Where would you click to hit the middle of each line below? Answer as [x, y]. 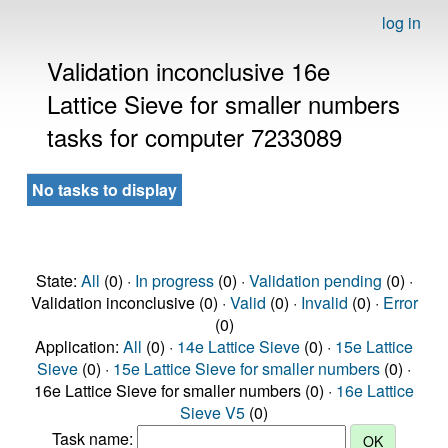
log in [401, 22]
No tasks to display [104, 189]
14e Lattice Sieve [238, 346]
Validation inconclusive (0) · [130, 302]
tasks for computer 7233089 [194, 136]
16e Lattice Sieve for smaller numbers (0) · [185, 390]
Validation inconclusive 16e [188, 70]
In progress [174, 280]
